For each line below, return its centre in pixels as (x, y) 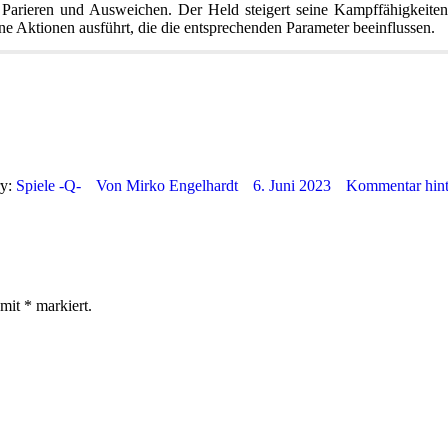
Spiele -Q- (48, 185)
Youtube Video (181, 67)
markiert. (62, 305)
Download (68, 67)
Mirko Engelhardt (181, 185)
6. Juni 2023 (291, 185)
